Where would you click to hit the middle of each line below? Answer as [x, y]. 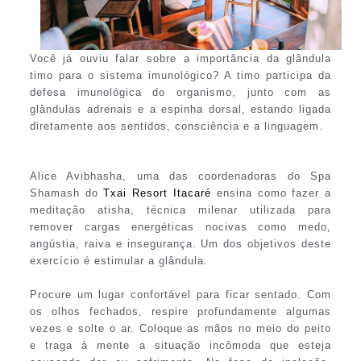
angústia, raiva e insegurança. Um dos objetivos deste [180, 243]
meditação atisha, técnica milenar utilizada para [180, 210]
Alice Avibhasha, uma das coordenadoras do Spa [180, 176]
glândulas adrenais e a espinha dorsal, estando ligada [180, 109]
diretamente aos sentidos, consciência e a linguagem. [176, 126]
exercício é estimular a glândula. [120, 260]
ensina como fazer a [272, 193]
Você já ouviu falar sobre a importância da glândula [180, 58]
